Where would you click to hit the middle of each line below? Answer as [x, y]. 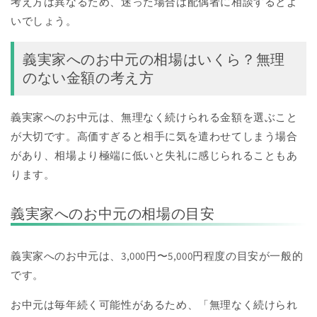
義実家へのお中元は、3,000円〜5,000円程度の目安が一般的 [157, 256]
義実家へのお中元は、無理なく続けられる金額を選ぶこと [154, 117]
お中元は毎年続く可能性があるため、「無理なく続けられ [154, 305]
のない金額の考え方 [88, 78]
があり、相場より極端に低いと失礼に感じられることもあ [154, 156]
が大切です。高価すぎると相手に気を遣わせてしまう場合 [154, 137]
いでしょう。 [44, 21]
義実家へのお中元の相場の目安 [113, 214]
